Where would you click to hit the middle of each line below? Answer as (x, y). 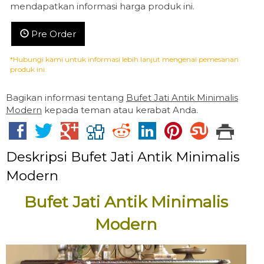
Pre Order (52, 34)
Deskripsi (38, 157)
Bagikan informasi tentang (66, 98)
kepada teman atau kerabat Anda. (120, 110)
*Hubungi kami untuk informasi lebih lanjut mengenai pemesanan (124, 59)
